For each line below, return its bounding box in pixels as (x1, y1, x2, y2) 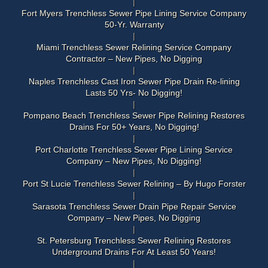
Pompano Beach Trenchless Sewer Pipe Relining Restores (23, 111, 245, 121)
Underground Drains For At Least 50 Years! (52, 247, 216, 257)
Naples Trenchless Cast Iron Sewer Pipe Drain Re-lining (28, 77, 240, 87)
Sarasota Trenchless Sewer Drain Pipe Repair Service (32, 202, 236, 212)
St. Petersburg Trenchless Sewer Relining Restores (37, 236, 231, 246)
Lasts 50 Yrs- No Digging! (86, 88, 182, 98)
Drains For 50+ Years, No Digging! (69, 122, 199, 132)
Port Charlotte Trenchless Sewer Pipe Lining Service (35, 145, 233, 155)
